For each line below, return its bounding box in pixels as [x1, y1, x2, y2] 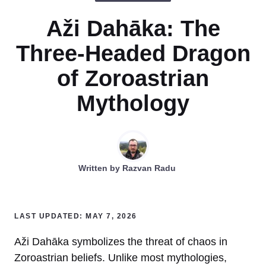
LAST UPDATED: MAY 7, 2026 [14, 211, 137, 220]
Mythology [77, 90, 189, 116]
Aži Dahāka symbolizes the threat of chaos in [14, 235, 227, 248]
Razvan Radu [122, 163, 176, 173]
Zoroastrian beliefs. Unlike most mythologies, [14, 251, 227, 264]
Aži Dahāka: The [46, 15, 220, 41]
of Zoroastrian [57, 65, 209, 91]
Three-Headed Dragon [15, 40, 251, 66]
